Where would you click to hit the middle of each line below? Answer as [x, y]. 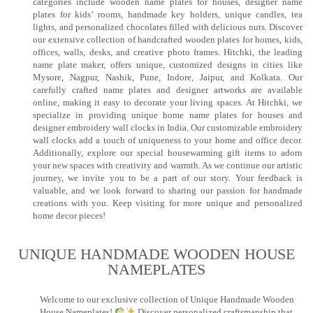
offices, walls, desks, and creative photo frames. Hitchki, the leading [168, 52]
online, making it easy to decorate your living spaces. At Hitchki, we [168, 103]
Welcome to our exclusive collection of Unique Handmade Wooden [167, 299]
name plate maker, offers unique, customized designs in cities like [168, 65]
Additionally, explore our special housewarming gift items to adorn [168, 153]
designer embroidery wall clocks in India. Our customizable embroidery [168, 128]
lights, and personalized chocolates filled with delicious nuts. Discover [168, 27]
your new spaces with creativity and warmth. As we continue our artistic [168, 166]
